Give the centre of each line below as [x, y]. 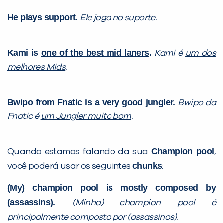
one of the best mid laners [95, 53]
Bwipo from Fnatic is [51, 102]
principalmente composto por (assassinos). [94, 217]
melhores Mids [37, 67]
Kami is [24, 53]
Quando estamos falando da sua [79, 152]
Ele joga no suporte [117, 18]
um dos [200, 53]
